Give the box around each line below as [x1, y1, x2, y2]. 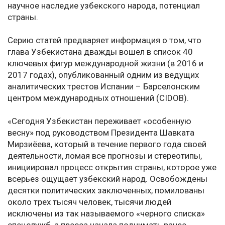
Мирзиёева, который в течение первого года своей [8, 139, 206, 150]
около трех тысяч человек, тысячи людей [8, 197, 171, 207]
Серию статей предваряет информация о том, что [8, 35, 201, 46]
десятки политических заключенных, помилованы [8, 185, 204, 196]
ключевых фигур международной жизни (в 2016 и [8, 58, 203, 69]
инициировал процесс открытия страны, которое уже [8, 162, 216, 173]
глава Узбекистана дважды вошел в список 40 [8, 47, 193, 57]
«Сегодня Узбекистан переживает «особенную [8, 116, 191, 127]
